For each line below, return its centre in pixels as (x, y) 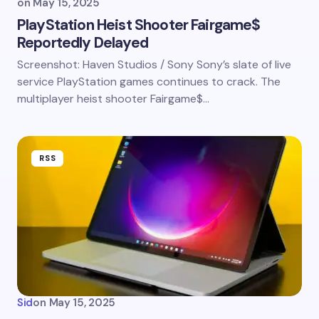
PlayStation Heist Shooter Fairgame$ (139, 25)
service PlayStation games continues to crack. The (149, 82)
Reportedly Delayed (83, 43)
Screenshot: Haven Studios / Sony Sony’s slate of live (154, 64)
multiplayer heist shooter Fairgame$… (113, 99)
